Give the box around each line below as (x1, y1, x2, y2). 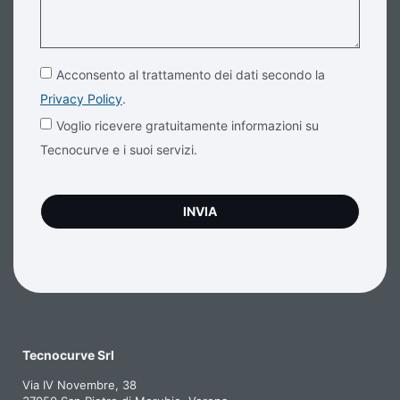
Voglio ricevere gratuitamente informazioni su (56, 117, 319, 133)
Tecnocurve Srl (22, 347, 114, 363)
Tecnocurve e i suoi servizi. (40, 141, 197, 157)
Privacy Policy (40, 90, 122, 106)
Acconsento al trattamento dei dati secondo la (56, 66, 325, 82)
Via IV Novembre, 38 (22, 378, 137, 393)
